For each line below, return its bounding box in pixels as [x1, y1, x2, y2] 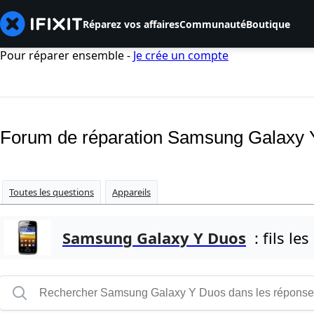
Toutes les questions [9, 186, 94, 199]
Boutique [246, 17, 290, 31]
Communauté [179, 17, 246, 31]
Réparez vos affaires [83, 17, 179, 31]
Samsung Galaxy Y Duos [62, 227, 246, 249]
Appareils [112, 186, 151, 199]
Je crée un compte [133, 48, 228, 63]
